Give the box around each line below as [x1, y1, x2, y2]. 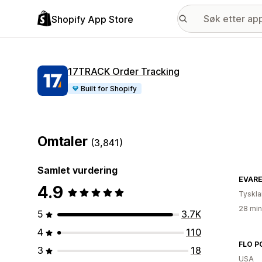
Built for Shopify [81, 84, 137, 93]
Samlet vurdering [37, 164, 118, 176]
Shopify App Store [51, 13, 133, 25]
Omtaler [37, 133, 91, 150]
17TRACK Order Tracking [68, 65, 180, 77]
